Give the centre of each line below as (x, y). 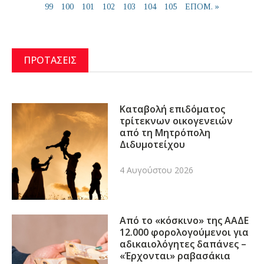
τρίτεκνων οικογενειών (176, 121)
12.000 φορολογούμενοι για (184, 232)
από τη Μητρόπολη (165, 133)
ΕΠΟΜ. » (202, 6)
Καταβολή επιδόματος (173, 109)
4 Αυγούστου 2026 (157, 170)
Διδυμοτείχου (153, 145)
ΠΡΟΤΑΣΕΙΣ (50, 60)
